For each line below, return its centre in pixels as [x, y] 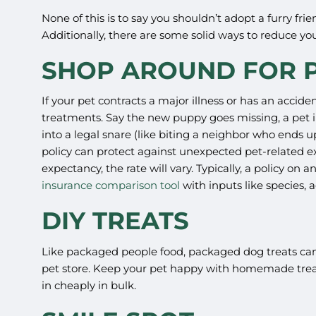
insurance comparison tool [111, 186]
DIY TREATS [116, 221]
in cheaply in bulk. [89, 285]
